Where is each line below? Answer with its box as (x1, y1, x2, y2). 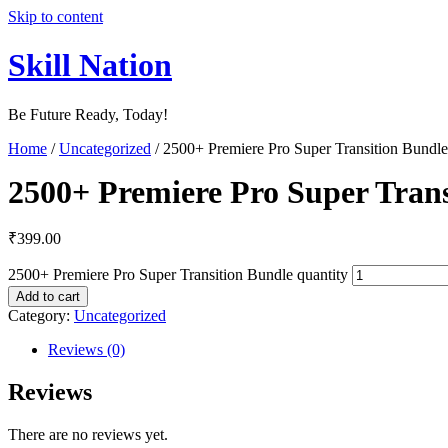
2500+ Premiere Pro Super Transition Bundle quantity (8, 265, 348, 283)
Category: (8, 306, 74, 324)
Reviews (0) (48, 340, 125, 358)
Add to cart (16, 288, 80, 304)
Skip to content (8, 8, 103, 25)
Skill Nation (8, 47, 172, 84)
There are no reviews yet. (8, 425, 168, 443)
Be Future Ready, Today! (8, 105, 168, 123)
